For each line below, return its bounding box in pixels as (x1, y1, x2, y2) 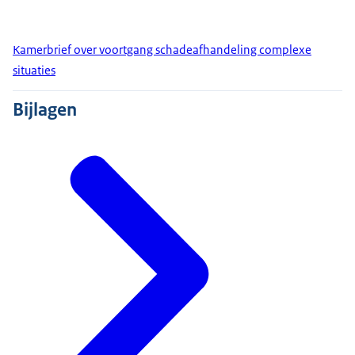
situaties (13, 63, 55, 78)
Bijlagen (13, 97, 77, 122)
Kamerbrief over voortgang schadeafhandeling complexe (13, 42, 311, 58)
